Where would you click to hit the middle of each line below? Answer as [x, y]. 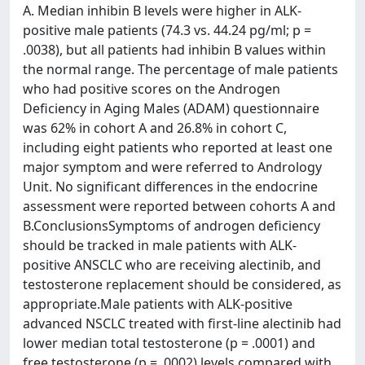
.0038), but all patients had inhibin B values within [174, 50]
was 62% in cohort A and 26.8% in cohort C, [155, 128]
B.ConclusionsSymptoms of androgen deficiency [172, 226]
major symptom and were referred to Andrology [172, 167]
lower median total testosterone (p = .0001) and [169, 343]
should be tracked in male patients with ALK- [160, 245]
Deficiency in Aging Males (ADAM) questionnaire [171, 108]
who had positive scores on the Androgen [152, 89]
